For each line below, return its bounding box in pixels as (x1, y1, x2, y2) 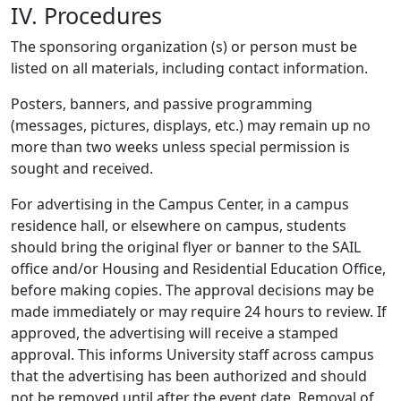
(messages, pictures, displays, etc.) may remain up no (11, 115, 371, 135)
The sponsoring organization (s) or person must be (11, 37, 357, 56)
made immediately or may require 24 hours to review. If (11, 302, 387, 321)
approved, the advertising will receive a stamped (11, 323, 338, 343)
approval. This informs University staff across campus (11, 345, 374, 364)
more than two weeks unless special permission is (11, 137, 350, 157)
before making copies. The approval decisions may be (11, 280, 374, 300)
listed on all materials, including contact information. (11, 58, 368, 78)
